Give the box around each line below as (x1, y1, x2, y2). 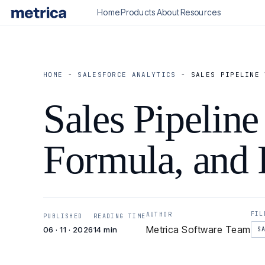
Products (121, 7, 156, 17)
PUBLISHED (43, 212, 83, 220)
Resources (180, 7, 221, 17)
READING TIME (93, 212, 146, 220)
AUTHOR (146, 211, 172, 218)
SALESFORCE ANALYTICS (77, 70, 176, 79)
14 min (93, 224, 118, 234)
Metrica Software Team (146, 224, 251, 235)
